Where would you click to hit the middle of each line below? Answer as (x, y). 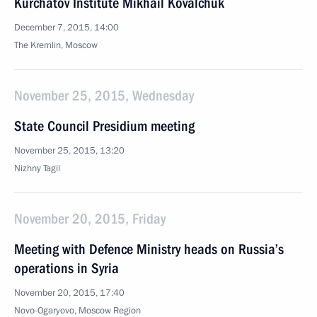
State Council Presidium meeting (104, 126)
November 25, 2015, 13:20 (69, 151)
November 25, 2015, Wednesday (104, 96)
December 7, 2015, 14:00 (67, 28)
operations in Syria (67, 268)
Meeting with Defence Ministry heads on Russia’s (149, 249)
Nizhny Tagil (37, 168)
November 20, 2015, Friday (90, 219)
